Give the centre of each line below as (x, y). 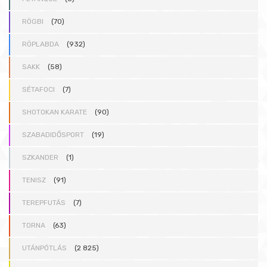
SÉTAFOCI (38, 90)
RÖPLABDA (41, 44)
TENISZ (34, 180)
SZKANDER (40, 158)
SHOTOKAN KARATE (55, 112)
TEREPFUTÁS (44, 203)
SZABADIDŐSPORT (53, 135)
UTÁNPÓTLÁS (44, 248)
